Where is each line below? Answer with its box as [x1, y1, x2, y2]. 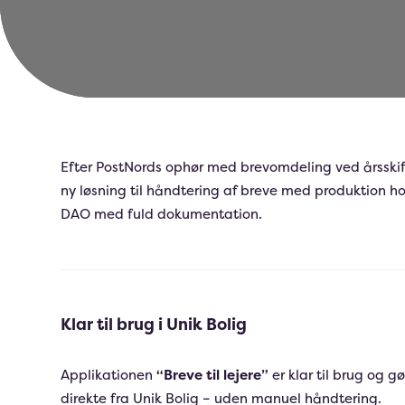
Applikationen [61, 365, 157, 384]
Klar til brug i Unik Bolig [61, 313, 248, 335]
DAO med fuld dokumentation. [61, 204, 263, 223]
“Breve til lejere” [156, 365, 269, 384]
